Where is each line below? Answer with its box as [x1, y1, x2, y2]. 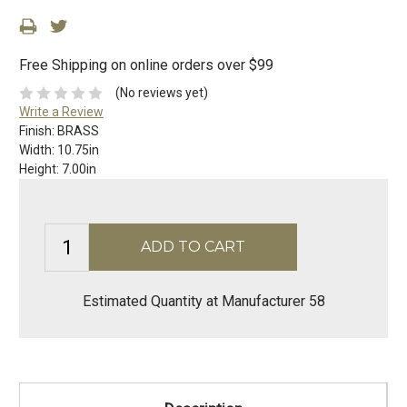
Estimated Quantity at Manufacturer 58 [82, 293, 325, 311]
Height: [19, 162, 62, 177]
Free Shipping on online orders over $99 [19, 56, 273, 74]
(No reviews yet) [114, 85, 208, 101]
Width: [19, 143, 57, 158]
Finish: [19, 124, 57, 139]
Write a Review [19, 104, 104, 120]
